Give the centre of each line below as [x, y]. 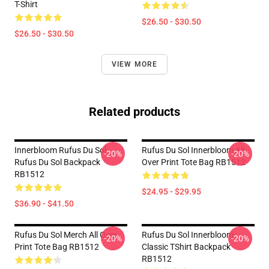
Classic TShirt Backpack [186, 247]
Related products [134, 112]
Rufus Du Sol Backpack [57, 162]
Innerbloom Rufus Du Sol [60, 150]
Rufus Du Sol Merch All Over [66, 235]
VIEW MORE [134, 64]
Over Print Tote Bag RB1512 [194, 162]
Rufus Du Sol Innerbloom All [193, 150]
